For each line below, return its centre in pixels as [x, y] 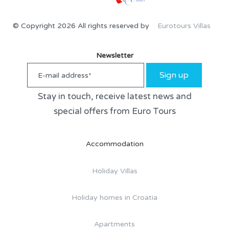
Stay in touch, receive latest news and [114, 96]
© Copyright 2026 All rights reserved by [82, 26]
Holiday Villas [114, 171]
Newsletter [114, 55]
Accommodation [114, 144]
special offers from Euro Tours [114, 111]
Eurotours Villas [184, 26]
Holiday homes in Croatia [114, 197]
